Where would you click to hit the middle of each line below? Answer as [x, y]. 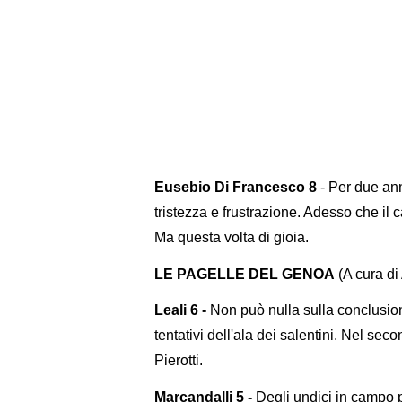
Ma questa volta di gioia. [232, 237]
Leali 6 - [180, 310]
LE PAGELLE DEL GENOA [245, 274]
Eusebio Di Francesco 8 [236, 187]
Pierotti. [179, 361]
